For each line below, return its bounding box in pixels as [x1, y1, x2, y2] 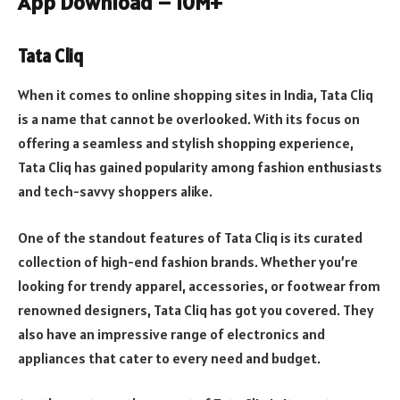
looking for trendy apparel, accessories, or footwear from [18, 276, 380, 295]
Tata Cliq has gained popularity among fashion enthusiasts [18, 157, 382, 176]
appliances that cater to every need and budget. [18, 348, 321, 367]
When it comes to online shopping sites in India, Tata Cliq [18, 85, 373, 104]
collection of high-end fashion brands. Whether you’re [18, 252, 358, 271]
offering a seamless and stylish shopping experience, [18, 133, 354, 152]
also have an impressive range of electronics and [18, 324, 325, 343]
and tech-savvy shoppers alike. [18, 181, 212, 200]
